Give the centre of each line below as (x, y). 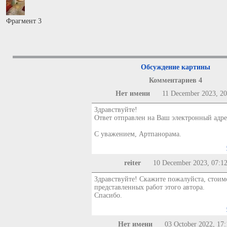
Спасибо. (108, 195)
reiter (132, 163)
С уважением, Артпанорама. (138, 134)
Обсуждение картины (176, 67)
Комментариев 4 (176, 80)
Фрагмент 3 (24, 21)
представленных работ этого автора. (149, 187)
